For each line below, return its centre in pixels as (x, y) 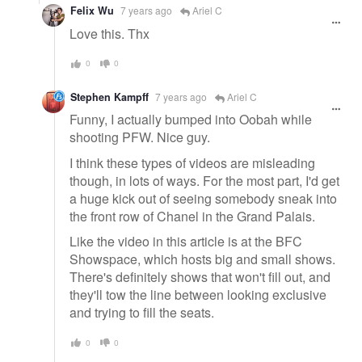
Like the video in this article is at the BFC (186, 242)
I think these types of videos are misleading (192, 162)
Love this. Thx (109, 34)
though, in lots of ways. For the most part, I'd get (204, 180)
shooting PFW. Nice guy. (140, 137)
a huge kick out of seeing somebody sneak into (203, 198)
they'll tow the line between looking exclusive (198, 295)
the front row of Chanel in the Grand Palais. (192, 216)
